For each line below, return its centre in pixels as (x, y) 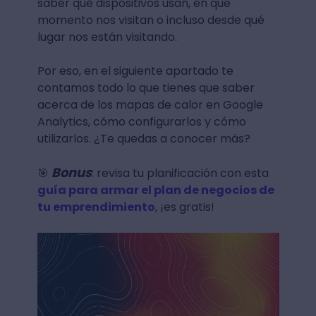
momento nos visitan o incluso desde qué (151, 20)
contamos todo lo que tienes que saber (146, 88)
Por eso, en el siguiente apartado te (135, 71)
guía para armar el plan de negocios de (156, 190)
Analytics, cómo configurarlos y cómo (141, 122)
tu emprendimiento (96, 207)
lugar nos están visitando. (107, 37)
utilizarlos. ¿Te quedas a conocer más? (144, 139)
